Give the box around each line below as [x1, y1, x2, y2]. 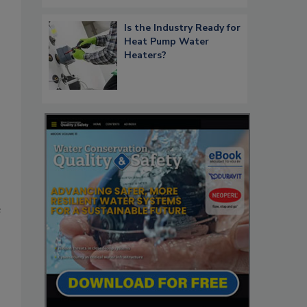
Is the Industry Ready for [124, 21, 241, 35]
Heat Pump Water [124, 35, 209, 49]
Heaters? [124, 49, 167, 62]
